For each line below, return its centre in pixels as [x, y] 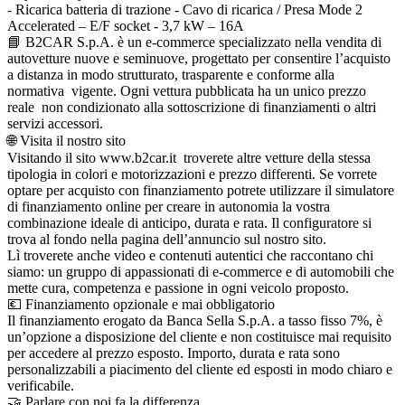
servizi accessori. [55, 123]
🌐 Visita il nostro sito [66, 140]
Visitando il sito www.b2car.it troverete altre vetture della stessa [189, 157]
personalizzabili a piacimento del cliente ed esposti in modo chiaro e [200, 369]
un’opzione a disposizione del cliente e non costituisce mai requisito [199, 336]
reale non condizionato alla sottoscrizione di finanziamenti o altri [192, 107]
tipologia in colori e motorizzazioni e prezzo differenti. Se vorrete [192, 174]
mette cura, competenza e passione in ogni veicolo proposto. [178, 287]
